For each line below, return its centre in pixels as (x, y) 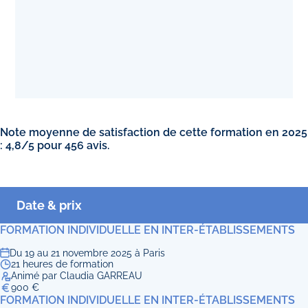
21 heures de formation (62, 264)
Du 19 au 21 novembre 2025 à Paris (87, 253)
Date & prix (49, 206)
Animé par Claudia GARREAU (77, 276)
